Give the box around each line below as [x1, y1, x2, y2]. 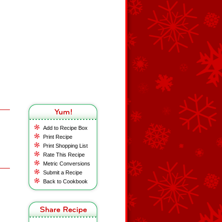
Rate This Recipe [43, 152, 85, 158]
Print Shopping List [43, 143, 88, 149]
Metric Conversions [43, 161, 90, 166]
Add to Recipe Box [43, 125, 88, 131]
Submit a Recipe [43, 169, 82, 175]
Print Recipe [43, 134, 72, 140]
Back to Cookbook [43, 178, 88, 184]
